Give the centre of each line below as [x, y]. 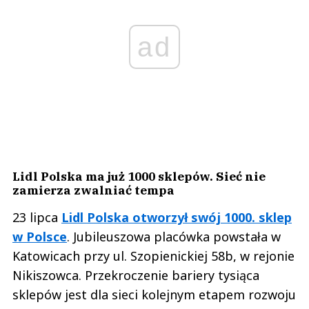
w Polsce [40, 236]
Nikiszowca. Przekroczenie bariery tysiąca [136, 275]
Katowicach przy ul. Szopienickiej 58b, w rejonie [153, 256]
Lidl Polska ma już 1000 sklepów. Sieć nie [139, 176]
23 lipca [37, 217]
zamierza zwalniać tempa [93, 190]
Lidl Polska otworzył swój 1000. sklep [177, 217]
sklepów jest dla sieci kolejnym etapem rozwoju [154, 294]
